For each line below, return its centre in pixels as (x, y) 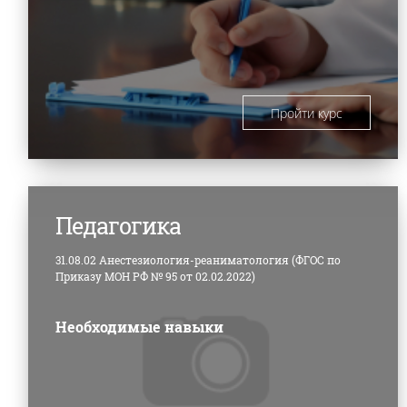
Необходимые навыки (139, 326)
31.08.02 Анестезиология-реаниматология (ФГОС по (198, 259)
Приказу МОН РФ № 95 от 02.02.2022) (155, 276)
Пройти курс (307, 113)
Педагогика (118, 225)
